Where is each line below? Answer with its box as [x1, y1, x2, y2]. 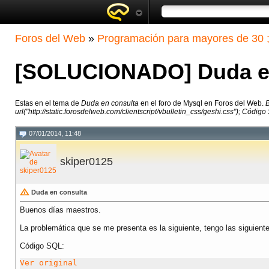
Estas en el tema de [15, 99, 81, 108]
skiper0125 [60, 156, 113, 168]
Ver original [20, 258, 77, 268]
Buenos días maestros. [20, 205, 101, 215]
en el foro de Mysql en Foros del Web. [139, 99, 265, 108]
